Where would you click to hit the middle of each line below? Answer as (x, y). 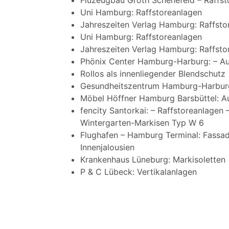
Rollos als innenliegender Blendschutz (153, 74)
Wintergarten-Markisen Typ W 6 (142, 123)
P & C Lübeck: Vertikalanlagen (139, 172)
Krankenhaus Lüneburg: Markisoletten (153, 160)
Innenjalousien (107, 147)
